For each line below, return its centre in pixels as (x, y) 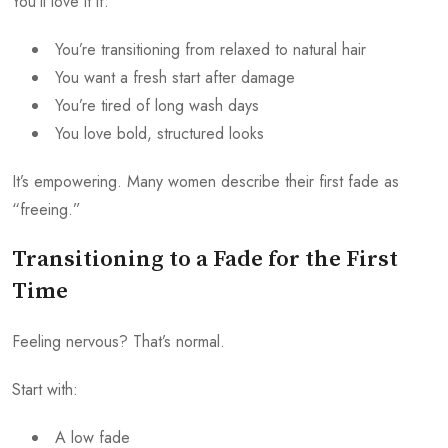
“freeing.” (46, 210)
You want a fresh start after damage (175, 78)
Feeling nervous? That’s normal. (118, 342)
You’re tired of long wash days (157, 106)
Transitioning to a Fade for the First (205, 260)
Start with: (45, 390)
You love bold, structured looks (159, 134)
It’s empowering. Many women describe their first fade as (205, 182)
